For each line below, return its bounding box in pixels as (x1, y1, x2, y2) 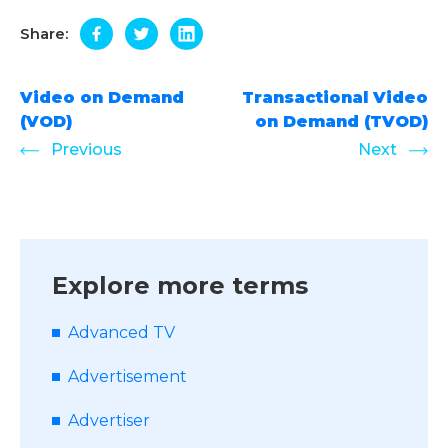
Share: (20, 23, 68, 43)
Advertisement (68, 367, 187, 386)
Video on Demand (20, 88, 184, 107)
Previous (47, 140, 122, 159)
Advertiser (68, 411, 150, 430)
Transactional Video (242, 88, 428, 107)
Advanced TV (68, 323, 175, 342)
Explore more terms (52, 271, 308, 300)
